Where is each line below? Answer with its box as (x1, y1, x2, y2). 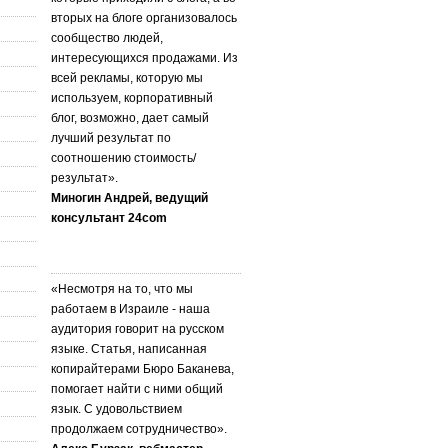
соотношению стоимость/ (51, 150, 196, 165)
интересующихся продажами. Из (51, 50, 238, 65)
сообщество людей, (51, 30, 163, 45)
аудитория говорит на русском (51, 321, 224, 336)
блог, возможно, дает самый (51, 110, 209, 125)
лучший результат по (51, 130, 171, 145)
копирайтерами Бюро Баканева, (51, 361, 234, 376)
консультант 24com (51, 210, 167, 225)
